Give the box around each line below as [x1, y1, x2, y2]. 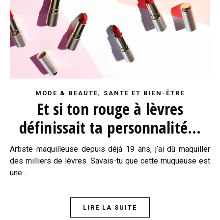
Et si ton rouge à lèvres [36, 97, 184, 120]
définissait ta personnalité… [19, 116, 201, 138]
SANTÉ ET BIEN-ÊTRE [104, 89, 185, 97]
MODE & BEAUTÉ [35, 89, 98, 97]
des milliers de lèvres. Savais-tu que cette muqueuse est [10, 156, 210, 165]
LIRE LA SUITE [83, 203, 137, 211]
